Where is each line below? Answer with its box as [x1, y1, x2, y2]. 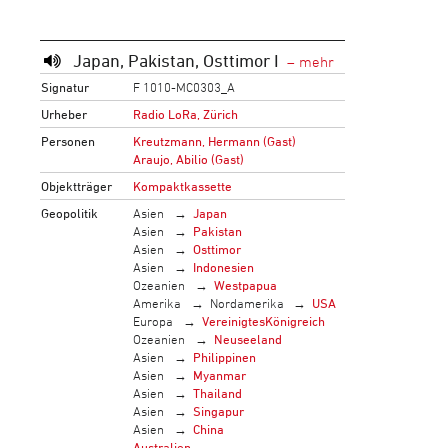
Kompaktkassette [133, 178, 233, 194]
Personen [41, 133, 96, 149]
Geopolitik [41, 205, 99, 221]
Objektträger [41, 178, 113, 194]
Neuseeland [213, 331, 282, 347]
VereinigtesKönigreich [201, 313, 325, 329]
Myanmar [192, 367, 246, 383]
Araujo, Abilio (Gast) [133, 151, 245, 167]
